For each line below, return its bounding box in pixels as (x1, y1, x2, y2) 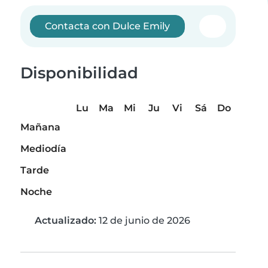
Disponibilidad (20, 63, 138, 83)
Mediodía (20, 143, 66, 155)
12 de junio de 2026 (96, 215, 190, 227)
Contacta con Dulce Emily (45, 20, 170, 32)
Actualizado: (35, 215, 96, 227)
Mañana (20, 121, 60, 133)
